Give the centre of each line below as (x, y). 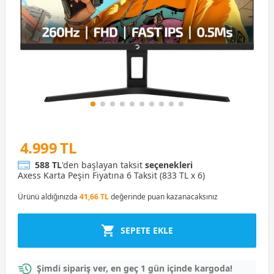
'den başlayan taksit (103, 165)
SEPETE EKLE (147, 230)
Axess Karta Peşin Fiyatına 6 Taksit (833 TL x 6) (111, 175)
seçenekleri (169, 165)
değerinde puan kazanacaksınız (163, 197)
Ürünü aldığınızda (49, 197)
